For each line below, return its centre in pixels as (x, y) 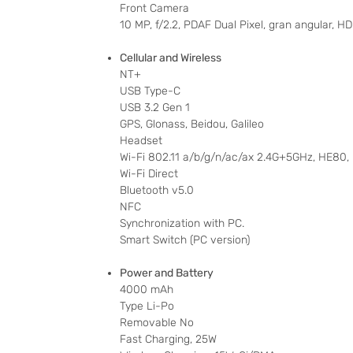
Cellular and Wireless (171, 58)
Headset (141, 141)
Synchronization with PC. (182, 224)
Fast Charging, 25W (168, 340)
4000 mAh (147, 290)
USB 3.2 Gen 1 (155, 108)
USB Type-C (150, 91)
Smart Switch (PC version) (185, 240)
